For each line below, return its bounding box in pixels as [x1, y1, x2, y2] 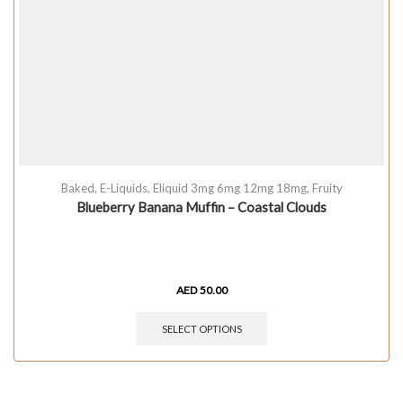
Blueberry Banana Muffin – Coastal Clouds [76, 199, 327, 216]
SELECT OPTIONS [161, 322, 242, 335]
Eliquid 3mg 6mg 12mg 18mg [152, 181, 307, 196]
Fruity [311, 181, 343, 196]
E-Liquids [99, 181, 148, 196]
